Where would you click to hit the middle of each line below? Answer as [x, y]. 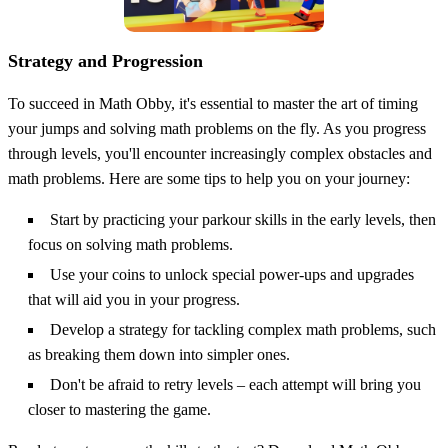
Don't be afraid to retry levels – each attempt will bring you [235, 384]
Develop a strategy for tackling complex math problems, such [243, 329]
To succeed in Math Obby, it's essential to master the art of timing [213, 103]
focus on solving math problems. [130, 244]
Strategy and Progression [105, 60]
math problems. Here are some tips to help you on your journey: [209, 178]
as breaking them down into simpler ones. [159, 354]
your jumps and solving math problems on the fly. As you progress [217, 128]
